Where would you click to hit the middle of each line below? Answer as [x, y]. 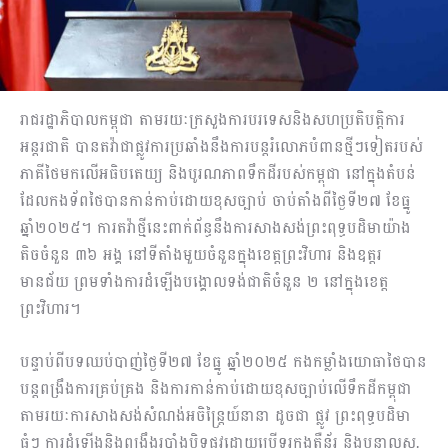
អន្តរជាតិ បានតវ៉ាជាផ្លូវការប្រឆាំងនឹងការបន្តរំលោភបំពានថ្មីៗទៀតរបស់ [221, 147]
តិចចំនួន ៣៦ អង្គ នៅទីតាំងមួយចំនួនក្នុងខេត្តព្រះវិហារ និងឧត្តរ [201, 255]
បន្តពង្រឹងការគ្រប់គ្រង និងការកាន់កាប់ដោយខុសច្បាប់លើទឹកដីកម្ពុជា [216, 389]
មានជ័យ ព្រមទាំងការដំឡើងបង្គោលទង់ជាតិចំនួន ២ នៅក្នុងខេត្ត [204, 282]
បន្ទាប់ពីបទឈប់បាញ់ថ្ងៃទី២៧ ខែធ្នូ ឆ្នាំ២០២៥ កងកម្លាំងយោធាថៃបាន [223, 362]
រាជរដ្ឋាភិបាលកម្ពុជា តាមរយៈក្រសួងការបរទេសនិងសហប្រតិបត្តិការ [212, 120]
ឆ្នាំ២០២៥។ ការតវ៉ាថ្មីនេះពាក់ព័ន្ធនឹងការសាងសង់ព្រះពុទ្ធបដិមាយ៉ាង [215, 228]
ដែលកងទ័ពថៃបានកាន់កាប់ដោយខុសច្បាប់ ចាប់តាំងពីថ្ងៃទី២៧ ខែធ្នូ [215, 201]
